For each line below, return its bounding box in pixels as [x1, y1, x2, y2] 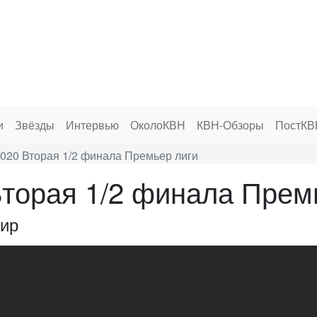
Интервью [66, 117, 119, 133]
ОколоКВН [130, 117, 185, 133]
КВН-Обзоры [197, 117, 264, 133]
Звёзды [15, 117, 54, 133]
